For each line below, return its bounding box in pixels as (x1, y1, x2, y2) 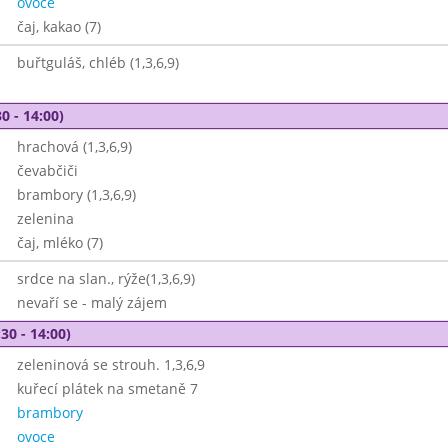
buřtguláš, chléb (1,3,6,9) (16, 53, 179, 72)
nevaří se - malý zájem (16, 293, 167, 312)
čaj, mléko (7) (16, 233, 103, 252)
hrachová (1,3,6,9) (16, 137, 132, 156)
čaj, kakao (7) (16, 17, 101, 36)
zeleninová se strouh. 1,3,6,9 (16, 355, 205, 374)
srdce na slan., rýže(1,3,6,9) (16, 269, 195, 288)
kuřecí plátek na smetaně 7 (16, 379, 198, 398)
